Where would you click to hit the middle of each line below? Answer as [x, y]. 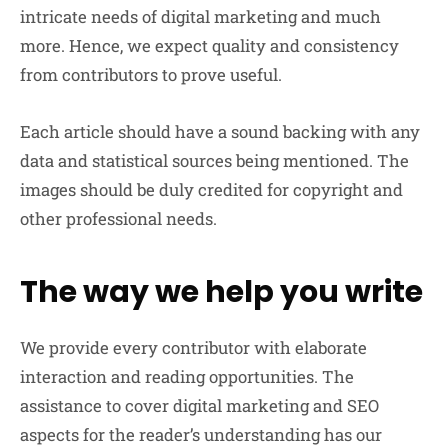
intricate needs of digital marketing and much [200, 17]
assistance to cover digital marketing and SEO [199, 406]
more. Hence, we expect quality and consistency [209, 46]
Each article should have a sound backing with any [220, 132]
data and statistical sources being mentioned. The [214, 161]
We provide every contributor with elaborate [193, 348]
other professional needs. [118, 219]
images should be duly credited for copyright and [211, 190]
